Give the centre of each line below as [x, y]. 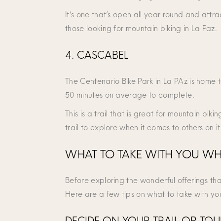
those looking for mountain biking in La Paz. [141, 28]
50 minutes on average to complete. [130, 95]
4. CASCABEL [98, 55]
